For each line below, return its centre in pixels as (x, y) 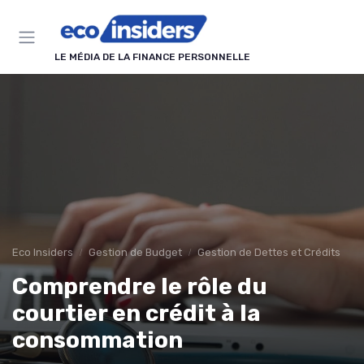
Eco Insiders (43, 253)
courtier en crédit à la (136, 314)
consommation (97, 340)
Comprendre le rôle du (140, 287)
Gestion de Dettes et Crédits (269, 253)
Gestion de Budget (135, 253)
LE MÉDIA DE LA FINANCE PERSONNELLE (152, 57)
